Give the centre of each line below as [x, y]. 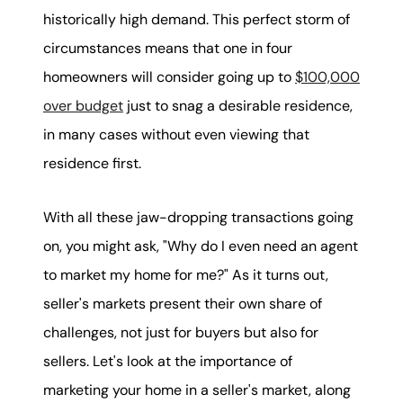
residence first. [92, 163]
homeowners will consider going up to [169, 77]
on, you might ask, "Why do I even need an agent [201, 246]
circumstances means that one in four [168, 48]
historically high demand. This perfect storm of [197, 19]
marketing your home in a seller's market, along [197, 390]
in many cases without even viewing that [176, 134]
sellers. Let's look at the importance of [168, 362]
